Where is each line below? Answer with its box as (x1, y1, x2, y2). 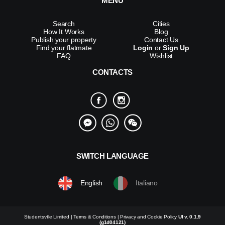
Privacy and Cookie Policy (120, 213, 178, 219)
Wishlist (149, 51, 173, 60)
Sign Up (163, 43, 189, 52)
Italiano (134, 178, 158, 187)
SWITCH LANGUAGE (76, 151, 149, 160)
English (78, 178, 103, 187)
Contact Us (144, 35, 178, 44)
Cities (153, 19, 170, 28)
